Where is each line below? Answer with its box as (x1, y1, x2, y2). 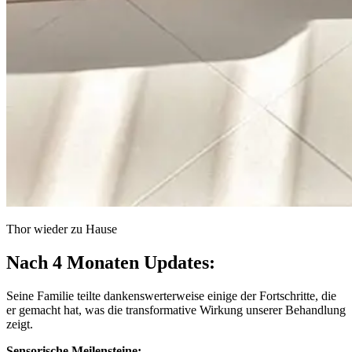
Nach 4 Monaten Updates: (6, 252, 215, 273)
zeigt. (6, 317, 33, 332)
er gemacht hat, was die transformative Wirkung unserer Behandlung (6, 303, 346, 317)
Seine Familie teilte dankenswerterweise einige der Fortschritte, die (6, 289, 336, 303)
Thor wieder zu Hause (6, 222, 117, 236)
